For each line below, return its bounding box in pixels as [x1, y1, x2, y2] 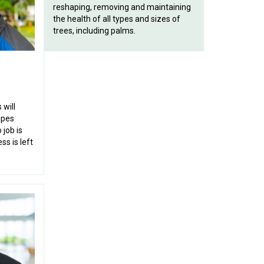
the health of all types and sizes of [52, 14, 180, 24]
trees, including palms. [52, 26, 136, 35]
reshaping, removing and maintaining [52, 2, 191, 12]
